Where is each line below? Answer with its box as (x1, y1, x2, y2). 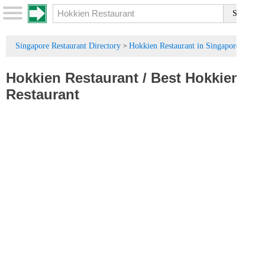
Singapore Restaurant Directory (15, 41, 121, 50)
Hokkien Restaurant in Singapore (129, 41, 240, 50)
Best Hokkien (151, 70, 240, 86)
